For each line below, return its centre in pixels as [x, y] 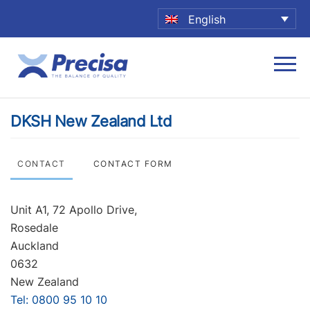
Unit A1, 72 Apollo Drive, [74, 209]
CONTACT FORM [133, 163]
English [207, 19]
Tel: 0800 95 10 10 [59, 299]
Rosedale [34, 227]
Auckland [35, 245]
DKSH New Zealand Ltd [91, 121]
